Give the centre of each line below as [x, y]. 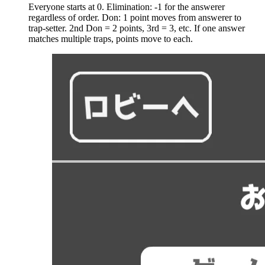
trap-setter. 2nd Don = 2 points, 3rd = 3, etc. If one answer [137, 28]
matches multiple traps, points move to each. [111, 38]
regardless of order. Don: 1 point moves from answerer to [135, 17]
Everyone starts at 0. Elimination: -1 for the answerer [127, 7]
